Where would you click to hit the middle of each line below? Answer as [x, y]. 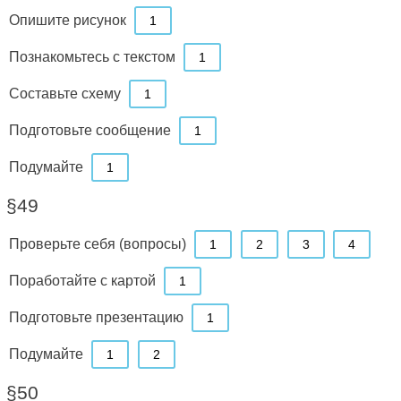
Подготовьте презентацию [96, 317]
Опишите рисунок [67, 20]
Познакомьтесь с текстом [92, 57]
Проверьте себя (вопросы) [97, 244]
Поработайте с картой [82, 281]
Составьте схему [64, 94]
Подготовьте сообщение [90, 130]
